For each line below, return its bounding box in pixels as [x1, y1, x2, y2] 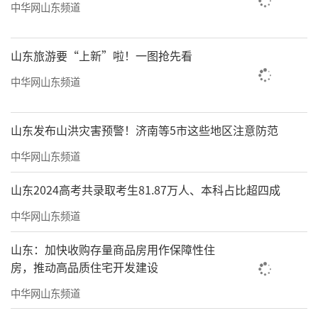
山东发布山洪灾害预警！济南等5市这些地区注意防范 [11, 121, 278, 138]
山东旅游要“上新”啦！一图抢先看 [11, 46, 192, 64]
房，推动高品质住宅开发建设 [11, 258, 158, 275]
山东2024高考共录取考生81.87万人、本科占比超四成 [11, 180, 280, 198]
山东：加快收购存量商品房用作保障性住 [11, 240, 215, 258]
